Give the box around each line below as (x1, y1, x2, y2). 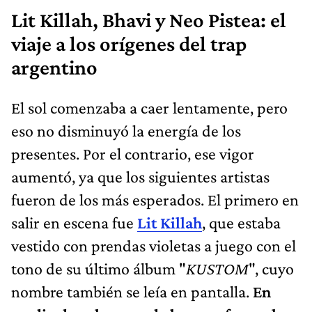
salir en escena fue (11, 212, 137, 232)
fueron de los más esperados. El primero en (11, 189, 299, 209)
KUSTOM (186, 258, 249, 278)
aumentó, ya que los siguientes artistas (11, 166, 270, 186)
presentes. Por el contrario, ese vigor (11, 143, 254, 163)
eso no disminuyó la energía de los (11, 120, 241, 140)
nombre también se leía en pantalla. (11, 281, 253, 301)
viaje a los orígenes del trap (11, 31, 247, 56)
